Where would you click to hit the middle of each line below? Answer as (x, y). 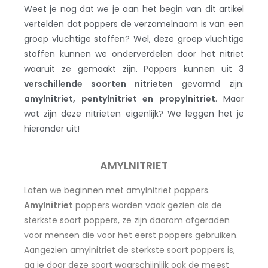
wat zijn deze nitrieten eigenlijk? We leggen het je (134, 113)
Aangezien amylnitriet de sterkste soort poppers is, (130, 250)
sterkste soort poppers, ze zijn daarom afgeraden (127, 220)
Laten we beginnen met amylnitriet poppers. (117, 190)
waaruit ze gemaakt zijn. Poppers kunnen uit (131, 68)
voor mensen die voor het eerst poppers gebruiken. (131, 235)
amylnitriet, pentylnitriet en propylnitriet (120, 98)
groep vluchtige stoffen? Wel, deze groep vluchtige (134, 39)
